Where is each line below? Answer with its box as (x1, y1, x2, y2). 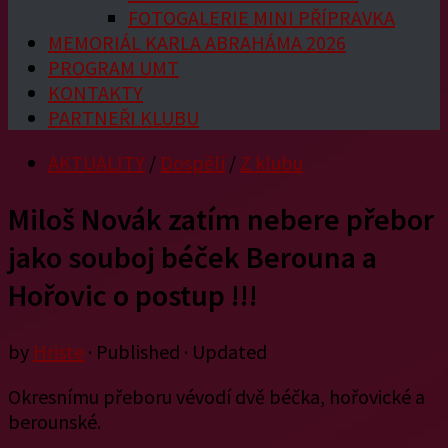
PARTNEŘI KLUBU (48, 105, 199, 130)
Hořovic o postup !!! (8, 275, 258, 314)
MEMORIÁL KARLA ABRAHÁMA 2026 (48, 30, 346, 55)
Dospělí (160, 150, 225, 175)
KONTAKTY (48, 80, 143, 105)
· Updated (184, 338, 267, 364)
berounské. (8, 408, 101, 434)
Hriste (33, 338, 84, 364)
